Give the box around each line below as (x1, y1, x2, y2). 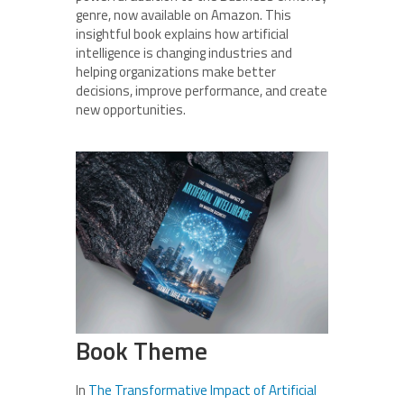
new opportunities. (76, 99, 186, 120)
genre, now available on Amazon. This (76, 5, 291, 25)
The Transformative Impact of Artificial (88, 380, 317, 401)
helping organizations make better (76, 61, 276, 82)
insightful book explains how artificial (76, 23, 289, 44)
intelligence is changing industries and (76, 42, 292, 63)
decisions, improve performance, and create (76, 80, 327, 101)
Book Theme (76, 332, 207, 370)
